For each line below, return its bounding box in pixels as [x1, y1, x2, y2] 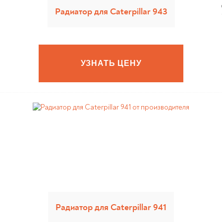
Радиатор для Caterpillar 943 [55, 6, 167, 17]
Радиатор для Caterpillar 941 [55, 202, 166, 213]
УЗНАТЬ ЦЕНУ [80, 59, 142, 67]
